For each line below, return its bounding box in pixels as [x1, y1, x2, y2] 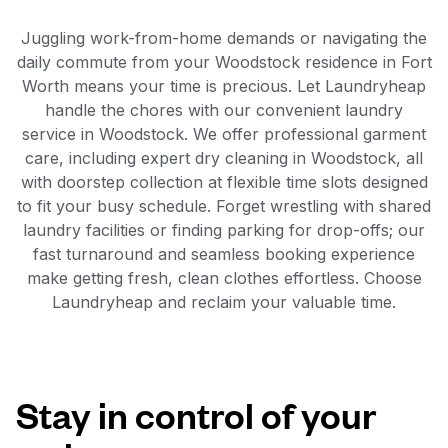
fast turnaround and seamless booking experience [33, 244, 415, 264]
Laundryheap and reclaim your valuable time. [52, 292, 396, 312]
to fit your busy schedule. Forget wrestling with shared [17, 196, 431, 216]
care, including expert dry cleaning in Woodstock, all [25, 148, 423, 168]
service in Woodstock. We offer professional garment [22, 124, 426, 144]
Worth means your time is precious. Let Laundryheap [22, 76, 426, 96]
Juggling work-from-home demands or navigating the [21, 28, 427, 48]
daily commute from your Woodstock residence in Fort [16, 52, 432, 72]
